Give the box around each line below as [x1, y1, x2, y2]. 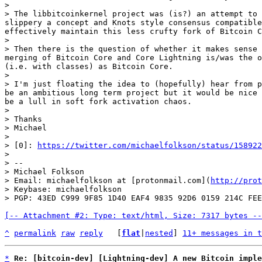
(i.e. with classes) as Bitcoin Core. [5, 62, 173, 71]
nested [145, 229, 173, 237]
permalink [14, 229, 56, 237]
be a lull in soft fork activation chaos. [5, 97, 192, 106]
